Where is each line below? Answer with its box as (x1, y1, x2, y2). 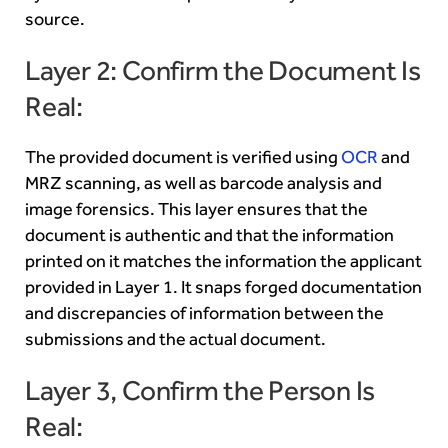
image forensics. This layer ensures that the (25, 197, 368, 220)
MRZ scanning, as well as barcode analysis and (25, 171, 382, 194)
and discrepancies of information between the (25, 301, 384, 324)
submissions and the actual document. (25, 327, 326, 350)
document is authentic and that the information (25, 223, 394, 246)
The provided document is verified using (25, 145, 341, 168)
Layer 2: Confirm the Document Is (25, 52, 421, 87)
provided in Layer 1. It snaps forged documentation (25, 275, 422, 298)
